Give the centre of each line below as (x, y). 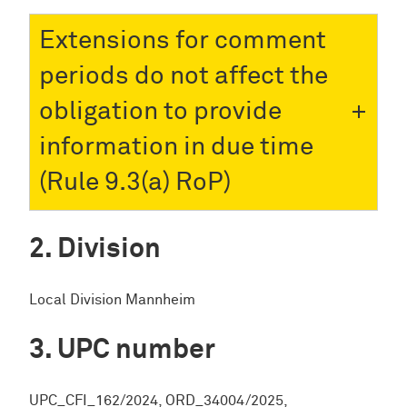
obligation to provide (160, 111)
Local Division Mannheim (112, 300)
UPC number (136, 350)
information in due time (176, 147)
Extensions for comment (183, 40)
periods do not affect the (184, 76)
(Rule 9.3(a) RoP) (135, 182)
